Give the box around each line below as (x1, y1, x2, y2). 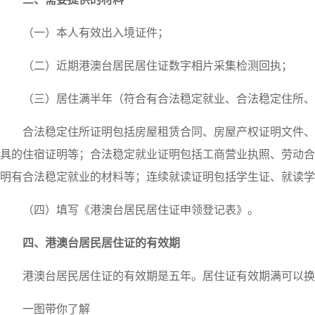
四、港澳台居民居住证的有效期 (22, 237, 180, 249)
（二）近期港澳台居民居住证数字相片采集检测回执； (22, 60, 292, 72)
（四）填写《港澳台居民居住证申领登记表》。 (22, 204, 259, 216)
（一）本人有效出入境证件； (22, 27, 169, 39)
